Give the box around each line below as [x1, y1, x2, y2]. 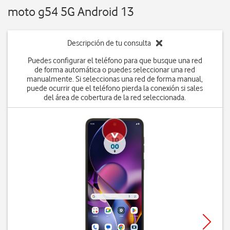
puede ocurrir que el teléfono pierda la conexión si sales [27, 84, 203, 93]
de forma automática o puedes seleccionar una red [34, 65, 196, 74]
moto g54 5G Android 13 [8, 4, 134, 19]
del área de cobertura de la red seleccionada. [44, 93, 186, 102]
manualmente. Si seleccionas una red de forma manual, [27, 74, 203, 84]
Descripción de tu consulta [67, 39, 151, 48]
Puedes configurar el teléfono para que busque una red [27, 56, 202, 65]
